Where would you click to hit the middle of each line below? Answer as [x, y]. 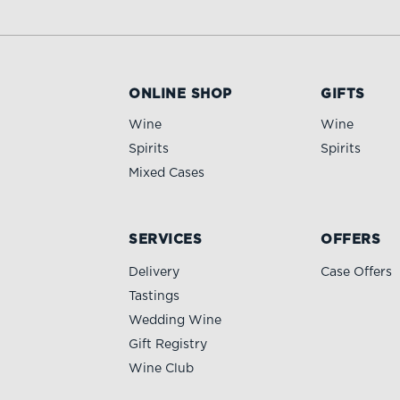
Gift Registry [168, 344]
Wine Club [162, 368]
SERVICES [166, 239]
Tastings [154, 296]
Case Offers [357, 272]
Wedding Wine [175, 320]
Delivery [154, 272]
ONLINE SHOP [180, 94]
